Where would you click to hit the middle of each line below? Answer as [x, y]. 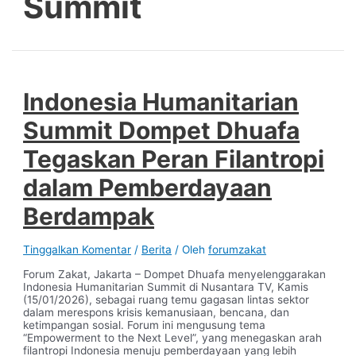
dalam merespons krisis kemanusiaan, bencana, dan [157, 313]
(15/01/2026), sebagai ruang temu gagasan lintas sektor [166, 300]
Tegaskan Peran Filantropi [174, 159]
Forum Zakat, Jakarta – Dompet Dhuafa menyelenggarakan [175, 275]
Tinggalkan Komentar [77, 249]
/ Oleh [190, 249]
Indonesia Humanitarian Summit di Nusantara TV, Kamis [166, 287]
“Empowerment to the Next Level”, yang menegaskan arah [173, 338]
